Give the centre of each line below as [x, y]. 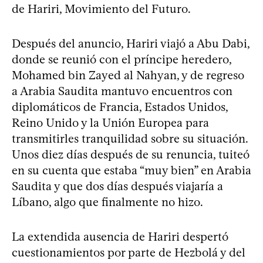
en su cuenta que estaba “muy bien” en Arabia [131, 170]
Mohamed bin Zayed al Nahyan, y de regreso [128, 75]
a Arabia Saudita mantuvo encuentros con [122, 91]
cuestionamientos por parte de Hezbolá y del [129, 252]
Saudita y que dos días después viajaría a [117, 186]
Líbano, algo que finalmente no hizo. [107, 202]
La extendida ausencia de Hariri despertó [120, 236]
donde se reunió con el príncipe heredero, [122, 59]
